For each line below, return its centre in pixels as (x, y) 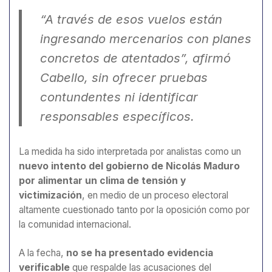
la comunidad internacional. (75, 225)
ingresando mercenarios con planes (146, 39)
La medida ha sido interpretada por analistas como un (130, 152)
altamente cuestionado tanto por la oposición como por (134, 210)
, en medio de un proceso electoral (155, 195)
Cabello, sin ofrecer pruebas (124, 78)
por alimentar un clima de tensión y (102, 181)
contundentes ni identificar (119, 97)
